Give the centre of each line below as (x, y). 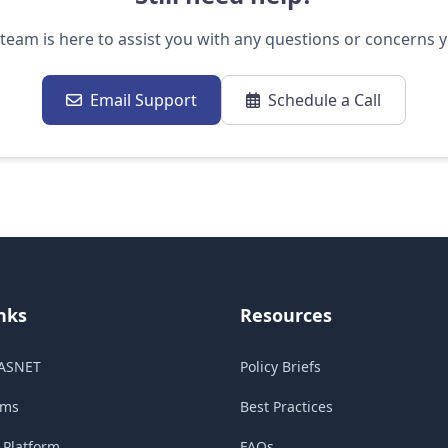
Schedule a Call (324, 100)
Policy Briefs (280, 366)
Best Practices (286, 406)
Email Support (143, 100)
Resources (286, 315)
